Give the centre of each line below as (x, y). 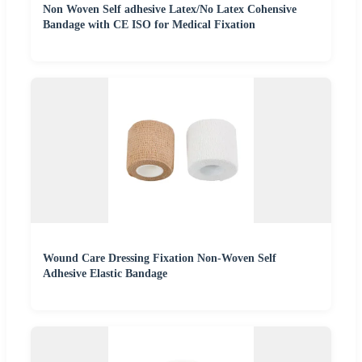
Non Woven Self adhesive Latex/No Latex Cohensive (170, 9)
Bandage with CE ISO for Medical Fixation (149, 24)
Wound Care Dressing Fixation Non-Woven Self (160, 258)
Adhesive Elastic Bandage (105, 273)
